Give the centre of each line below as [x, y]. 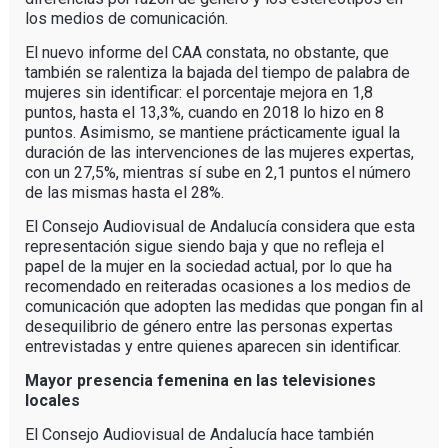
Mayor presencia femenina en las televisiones [200, 380]
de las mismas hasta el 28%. [124, 192]
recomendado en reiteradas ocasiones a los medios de [217, 286]
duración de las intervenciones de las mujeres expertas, [219, 152]
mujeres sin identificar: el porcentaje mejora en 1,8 [198, 92]
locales [52, 400]
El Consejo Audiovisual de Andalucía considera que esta [219, 226]
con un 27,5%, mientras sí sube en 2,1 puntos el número [217, 172]
